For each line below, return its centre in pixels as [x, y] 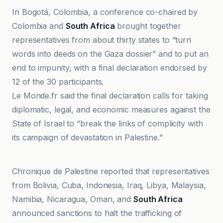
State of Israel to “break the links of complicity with [108, 123]
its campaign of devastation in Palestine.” [87, 137]
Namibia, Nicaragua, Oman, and [73, 199]
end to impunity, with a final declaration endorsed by [110, 68]
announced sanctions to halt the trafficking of [97, 213]
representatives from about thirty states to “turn [102, 40]
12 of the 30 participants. [58, 82]
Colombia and [39, 26]
